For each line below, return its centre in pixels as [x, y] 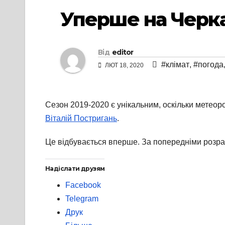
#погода [208, 65]
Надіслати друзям [75, 169]
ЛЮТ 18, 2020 [124, 66]
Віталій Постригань [81, 119]
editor [123, 52]
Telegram [82, 199]
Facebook [83, 185]
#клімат [175, 65]
